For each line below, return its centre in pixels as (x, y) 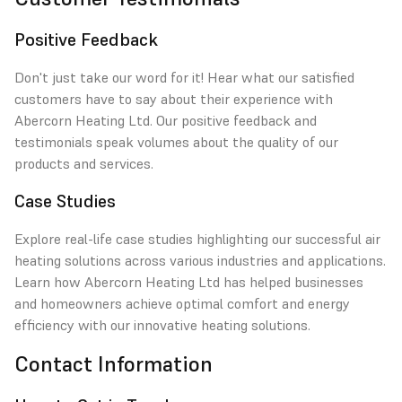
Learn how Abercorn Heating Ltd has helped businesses (189, 282)
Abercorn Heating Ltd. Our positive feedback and (166, 120)
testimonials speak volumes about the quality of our (176, 142)
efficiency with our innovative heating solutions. (162, 325)
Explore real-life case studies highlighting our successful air (197, 239)
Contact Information (114, 364)
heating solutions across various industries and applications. (200, 260)
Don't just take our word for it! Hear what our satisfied (184, 77)
